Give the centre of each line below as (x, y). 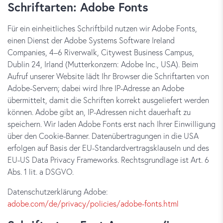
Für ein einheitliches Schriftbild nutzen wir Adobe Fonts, (102, 28)
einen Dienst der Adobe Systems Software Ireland (91, 40)
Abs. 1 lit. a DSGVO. (41, 171)
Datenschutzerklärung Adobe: (58, 191)
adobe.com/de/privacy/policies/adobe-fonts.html (93, 203)
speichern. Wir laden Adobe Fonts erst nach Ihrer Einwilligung (111, 124)
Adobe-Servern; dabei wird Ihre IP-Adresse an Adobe (96, 88)
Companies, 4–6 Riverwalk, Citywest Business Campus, (101, 52)
